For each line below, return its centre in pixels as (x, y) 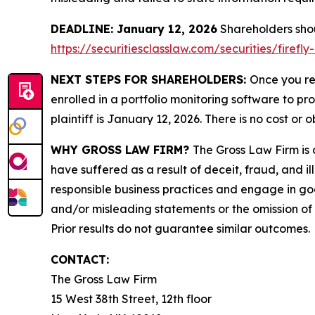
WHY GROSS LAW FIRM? (122, 150)
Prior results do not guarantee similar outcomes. (180, 229)
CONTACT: (80, 260)
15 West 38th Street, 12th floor (131, 299)
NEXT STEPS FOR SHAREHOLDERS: (150, 80)
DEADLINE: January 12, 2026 (134, 29)
